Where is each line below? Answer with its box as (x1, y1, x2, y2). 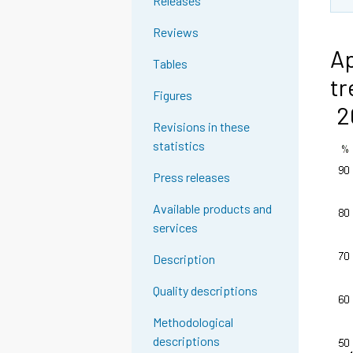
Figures (153, 87, 193, 103)
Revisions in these (153, 119, 251, 135)
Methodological (153, 314, 234, 330)
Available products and (153, 201, 273, 217)
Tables (153, 56, 188, 72)
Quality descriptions (153, 283, 258, 299)
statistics (153, 138, 206, 154)
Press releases (153, 169, 231, 185)
